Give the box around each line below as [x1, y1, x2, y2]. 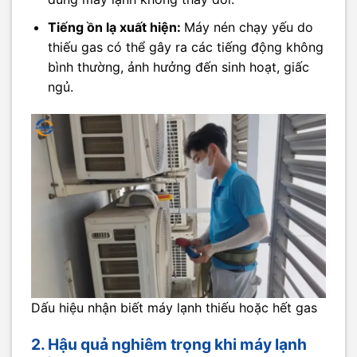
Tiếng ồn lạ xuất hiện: [47, 18, 184, 35]
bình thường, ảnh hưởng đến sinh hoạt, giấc [47, 58, 309, 75]
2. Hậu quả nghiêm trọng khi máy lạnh [31, 334, 307, 354]
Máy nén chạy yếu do [183, 18, 313, 35]
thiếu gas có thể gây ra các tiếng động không [47, 38, 324, 55]
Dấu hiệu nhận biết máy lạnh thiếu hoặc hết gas [31, 300, 317, 316]
